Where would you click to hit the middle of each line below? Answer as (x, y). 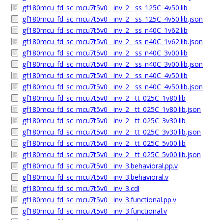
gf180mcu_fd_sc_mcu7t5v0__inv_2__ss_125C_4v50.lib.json (112, 19)
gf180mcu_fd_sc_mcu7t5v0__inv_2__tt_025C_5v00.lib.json (111, 154)
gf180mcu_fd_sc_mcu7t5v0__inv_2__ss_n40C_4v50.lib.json (112, 87)
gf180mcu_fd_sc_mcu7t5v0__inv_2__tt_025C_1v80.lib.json (111, 109)
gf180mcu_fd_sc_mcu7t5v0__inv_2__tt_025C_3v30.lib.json (111, 132)
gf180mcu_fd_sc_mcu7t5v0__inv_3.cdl (81, 188)
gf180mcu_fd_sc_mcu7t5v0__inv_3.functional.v (95, 211)
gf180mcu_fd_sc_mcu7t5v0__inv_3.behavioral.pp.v (100, 166)
